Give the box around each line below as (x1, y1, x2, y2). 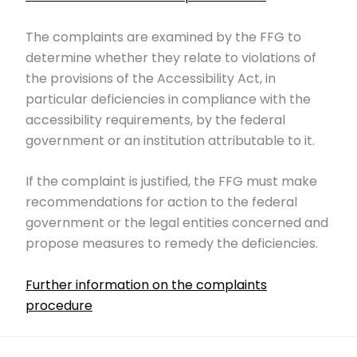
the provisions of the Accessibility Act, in (25, 69, 276, 88)
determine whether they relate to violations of (25, 48, 316, 67)
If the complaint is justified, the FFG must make (25, 172, 317, 191)
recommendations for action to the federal (25, 193, 297, 212)
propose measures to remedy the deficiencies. (25, 234, 318, 253)
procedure (25, 296, 92, 315)
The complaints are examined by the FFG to (25, 27, 301, 46)
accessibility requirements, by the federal (25, 110, 285, 129)
